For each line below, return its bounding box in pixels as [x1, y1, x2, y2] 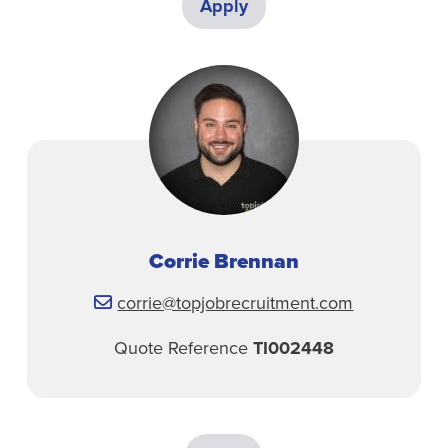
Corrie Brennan [148, 249, 299, 275]
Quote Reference [113, 337, 253, 360]
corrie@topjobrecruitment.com [117, 292, 354, 315]
